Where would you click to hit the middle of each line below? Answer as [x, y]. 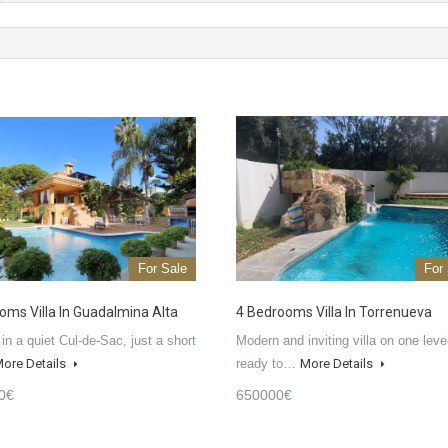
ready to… [268, 364]
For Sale [162, 269]
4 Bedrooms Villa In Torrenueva [334, 312]
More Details [338, 364]
